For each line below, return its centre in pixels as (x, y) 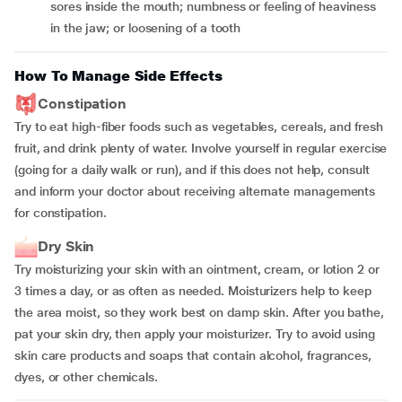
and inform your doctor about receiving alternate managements (195, 191)
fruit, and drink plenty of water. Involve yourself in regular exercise (201, 148)
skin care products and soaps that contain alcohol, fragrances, (193, 355)
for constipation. (61, 213)
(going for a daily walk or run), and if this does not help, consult (192, 170)
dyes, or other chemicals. (86, 377)
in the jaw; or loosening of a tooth (146, 28)
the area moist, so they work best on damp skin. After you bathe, (199, 312)
